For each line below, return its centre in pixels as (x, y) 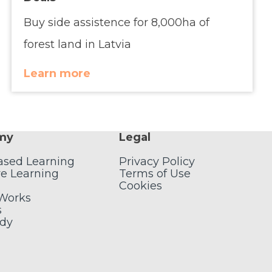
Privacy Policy (157, 162)
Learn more (57, 74)
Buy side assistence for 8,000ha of (117, 23)
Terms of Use (155, 174)
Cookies (141, 186)
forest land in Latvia (78, 45)
